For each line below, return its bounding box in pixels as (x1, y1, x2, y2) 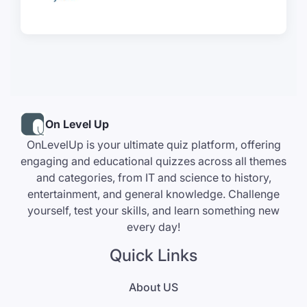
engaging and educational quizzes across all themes (21, 153, 286, 168)
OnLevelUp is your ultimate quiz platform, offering (26, 137, 281, 151)
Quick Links (110, 245, 197, 265)
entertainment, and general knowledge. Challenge (27, 186, 280, 201)
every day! (127, 219, 180, 234)
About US (129, 280, 178, 294)
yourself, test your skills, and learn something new (27, 203, 280, 217)
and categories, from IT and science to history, (36, 170, 271, 184)
